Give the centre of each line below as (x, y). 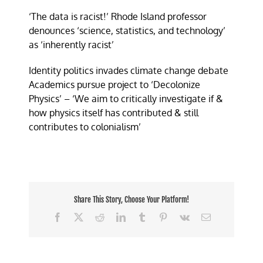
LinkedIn (142, 216)
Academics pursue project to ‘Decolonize (115, 84)
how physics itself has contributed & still (114, 112)
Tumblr (159, 216)
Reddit (116, 216)
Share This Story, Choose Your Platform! (131, 200)
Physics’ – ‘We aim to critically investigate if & (126, 98)
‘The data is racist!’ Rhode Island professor (118, 16)
